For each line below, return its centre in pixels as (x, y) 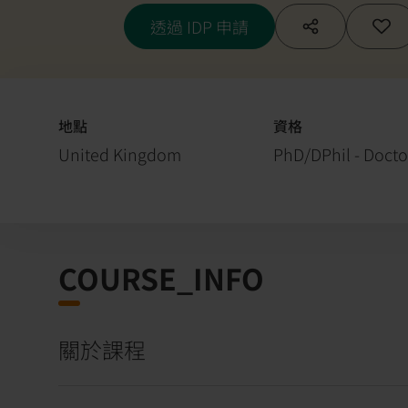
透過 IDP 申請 (199, 26)
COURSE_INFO (161, 277)
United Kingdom (120, 153)
